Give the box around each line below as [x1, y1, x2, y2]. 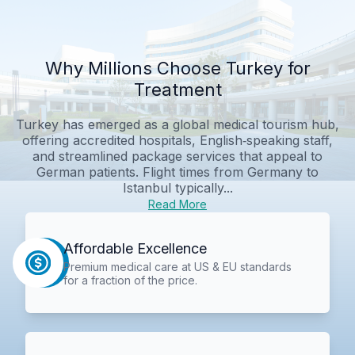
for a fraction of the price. [63, 273, 197, 287]
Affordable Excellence [63, 239, 207, 257]
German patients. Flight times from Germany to [36, 163, 319, 180]
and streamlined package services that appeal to [32, 147, 323, 164]
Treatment [133, 78, 222, 100]
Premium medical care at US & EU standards [63, 259, 292, 273]
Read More [148, 197, 207, 211]
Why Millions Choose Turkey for [44, 57, 311, 78]
